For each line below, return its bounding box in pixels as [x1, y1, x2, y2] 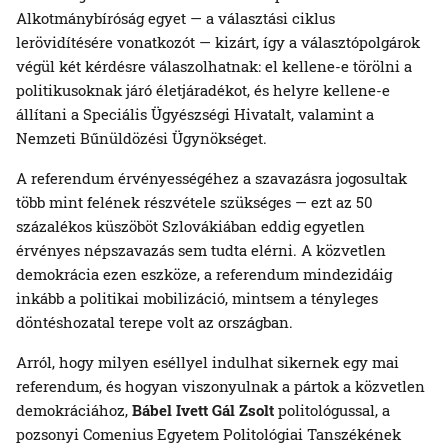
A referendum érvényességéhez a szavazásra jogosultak [16, 167, 407, 188]
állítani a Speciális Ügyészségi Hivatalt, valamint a [16, 103, 374, 124]
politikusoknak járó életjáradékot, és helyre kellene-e [16, 79, 390, 100]
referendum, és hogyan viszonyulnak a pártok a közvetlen [16, 375, 425, 396]
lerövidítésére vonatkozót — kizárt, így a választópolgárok [16, 31, 420, 52]
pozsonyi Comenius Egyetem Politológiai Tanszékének [16, 423, 401, 444]
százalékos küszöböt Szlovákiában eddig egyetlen [16, 215, 365, 236]
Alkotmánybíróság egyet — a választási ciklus [16, 7, 335, 28]
